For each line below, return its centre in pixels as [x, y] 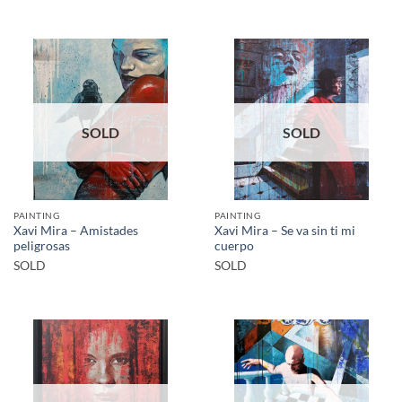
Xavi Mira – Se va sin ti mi [285, 230]
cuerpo [234, 245]
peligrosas [42, 245]
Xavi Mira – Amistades [76, 230]
